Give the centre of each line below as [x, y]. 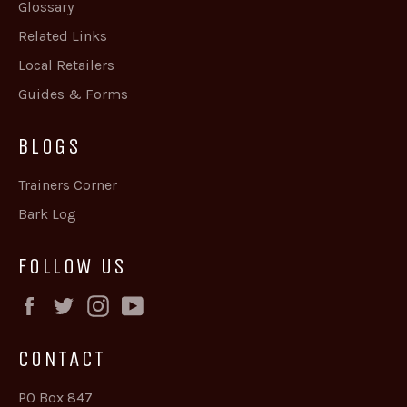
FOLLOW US [73, 266]
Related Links [63, 35]
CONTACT [62, 358]
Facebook [80, 303]
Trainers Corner [68, 184]
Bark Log [47, 213]
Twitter [106, 303]
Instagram [151, 303]
